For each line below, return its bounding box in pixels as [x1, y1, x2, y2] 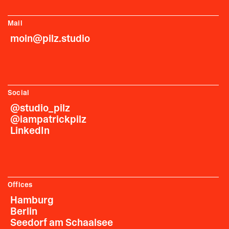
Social [8, 88, 30, 98]
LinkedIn [10, 124, 50, 138]
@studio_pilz [10, 101, 70, 115]
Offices [8, 180, 33, 190]
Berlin [10, 204, 37, 218]
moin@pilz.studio [10, 32, 90, 45]
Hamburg [10, 193, 54, 207]
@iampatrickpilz [10, 112, 86, 126]
